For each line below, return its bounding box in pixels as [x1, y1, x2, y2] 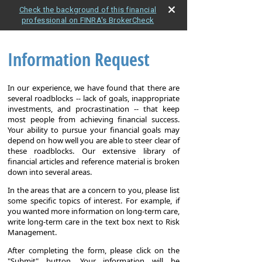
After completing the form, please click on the [8, 245, 180, 256]
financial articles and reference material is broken [8, 156, 180, 167]
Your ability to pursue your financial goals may [8, 125, 180, 136]
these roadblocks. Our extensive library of [8, 146, 180, 157]
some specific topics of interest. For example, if [8, 195, 180, 206]
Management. [8, 227, 57, 238]
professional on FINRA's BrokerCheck [21, 16, 154, 25]
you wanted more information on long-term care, [8, 206, 180, 217]
